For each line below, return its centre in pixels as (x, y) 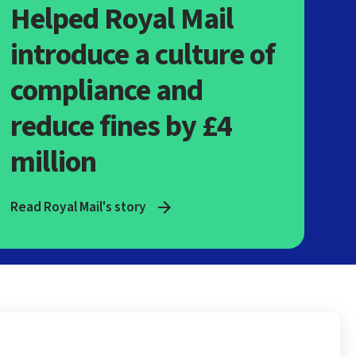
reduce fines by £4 (122, 126)
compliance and (107, 90)
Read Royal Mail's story (79, 207)
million (56, 162)
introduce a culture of (143, 54)
